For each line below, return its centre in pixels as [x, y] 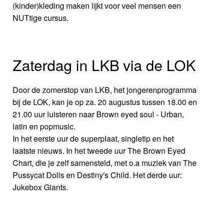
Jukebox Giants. [41, 187]
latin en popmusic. [44, 127]
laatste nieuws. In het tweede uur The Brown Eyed [99, 151]
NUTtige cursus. [41, 18]
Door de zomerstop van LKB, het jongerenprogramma [105, 90]
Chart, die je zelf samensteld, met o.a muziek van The [105, 163]
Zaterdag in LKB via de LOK [104, 65]
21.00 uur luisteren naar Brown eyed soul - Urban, [99, 114]
